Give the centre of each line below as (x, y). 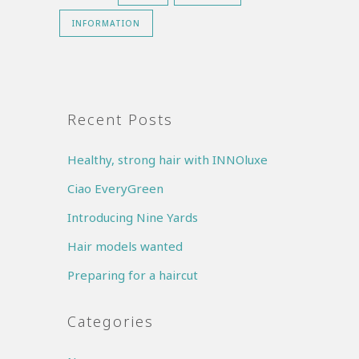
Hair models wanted (125, 246)
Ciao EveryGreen (115, 188)
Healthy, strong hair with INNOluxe (167, 159)
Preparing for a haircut (133, 274)
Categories (111, 321)
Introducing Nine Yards (133, 217)
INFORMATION (106, 23)
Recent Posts (120, 119)
